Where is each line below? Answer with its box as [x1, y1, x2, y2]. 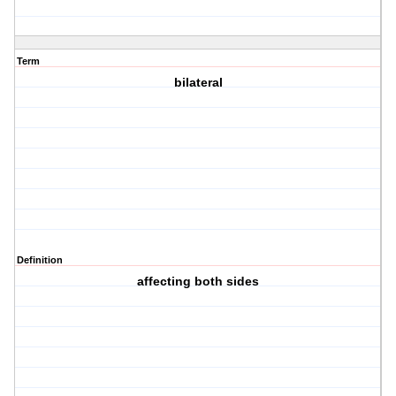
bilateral [173, 75, 223, 90]
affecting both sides [137, 274, 260, 289]
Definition [17, 255, 63, 266]
